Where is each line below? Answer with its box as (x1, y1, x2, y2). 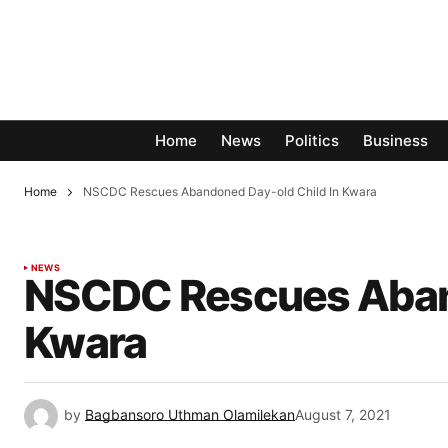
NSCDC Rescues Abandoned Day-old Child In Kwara (83, 184, 377, 199)
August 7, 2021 (295, 406, 391, 424)
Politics (285, 131, 339, 151)
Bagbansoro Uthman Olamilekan (85, 406, 295, 424)
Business (363, 131, 428, 151)
